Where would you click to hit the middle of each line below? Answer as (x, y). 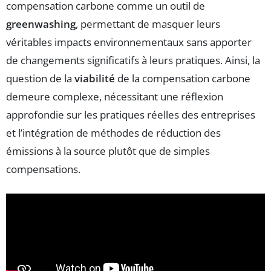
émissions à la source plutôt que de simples (108, 151)
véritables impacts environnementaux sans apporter (129, 42)
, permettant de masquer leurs (148, 24)
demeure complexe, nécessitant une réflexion (115, 97)
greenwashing (41, 24)
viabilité (95, 79)
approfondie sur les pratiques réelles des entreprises (131, 115)
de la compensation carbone (183, 79)
